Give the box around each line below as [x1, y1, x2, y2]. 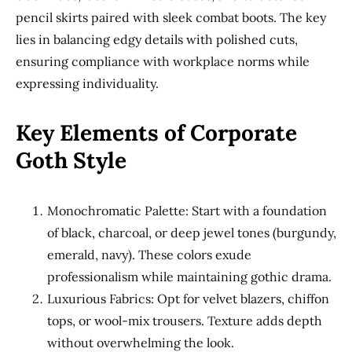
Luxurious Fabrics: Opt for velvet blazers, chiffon [47, 291, 329, 306]
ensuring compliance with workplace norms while [16, 53, 310, 69]
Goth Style [16, 146, 126, 174]
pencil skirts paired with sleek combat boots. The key [16, 9, 326, 25]
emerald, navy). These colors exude [47, 247, 251, 262]
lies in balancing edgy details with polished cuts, [16, 31, 298, 47]
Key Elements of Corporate [16, 119, 297, 147]
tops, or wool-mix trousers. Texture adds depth [47, 313, 322, 328]
